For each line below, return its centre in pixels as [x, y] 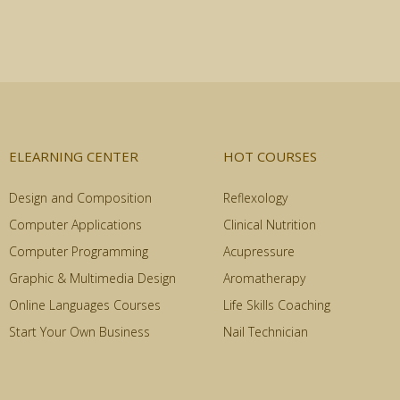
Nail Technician [266, 331]
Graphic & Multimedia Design [92, 278]
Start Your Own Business [79, 331]
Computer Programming [79, 251]
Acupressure [259, 251]
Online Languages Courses [85, 304]
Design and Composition [80, 197]
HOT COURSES [270, 156]
